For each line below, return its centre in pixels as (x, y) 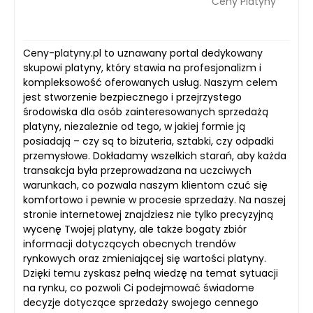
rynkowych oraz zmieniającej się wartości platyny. (145, 259)
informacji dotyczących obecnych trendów (129, 244)
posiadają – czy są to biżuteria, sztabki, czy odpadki (148, 141)
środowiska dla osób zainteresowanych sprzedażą (146, 112)
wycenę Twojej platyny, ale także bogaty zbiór (135, 230)
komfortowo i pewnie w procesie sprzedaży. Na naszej (154, 200)
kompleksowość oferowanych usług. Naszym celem (150, 83)
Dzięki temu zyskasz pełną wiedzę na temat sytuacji (151, 274)
